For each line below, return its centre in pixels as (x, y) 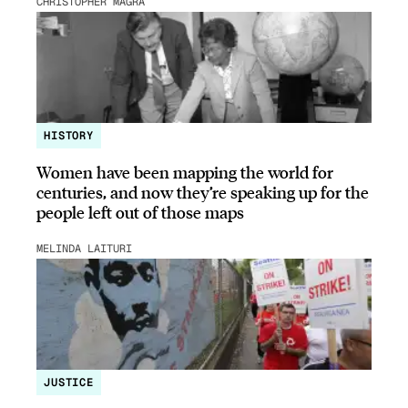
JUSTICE (69, 383)
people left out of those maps (140, 212)
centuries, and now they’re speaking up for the (203, 192)
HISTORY (69, 136)
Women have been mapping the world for (185, 172)
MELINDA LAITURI (84, 248)
